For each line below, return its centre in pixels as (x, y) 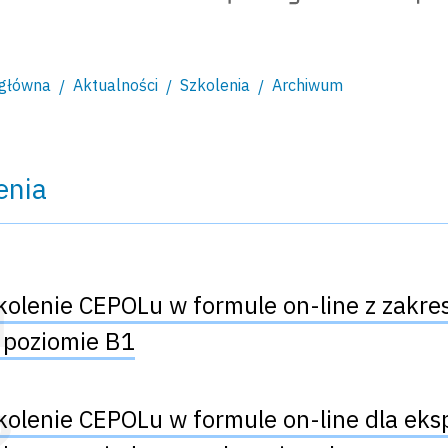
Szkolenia (215, 85)
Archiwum (308, 85)
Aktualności (116, 85)
